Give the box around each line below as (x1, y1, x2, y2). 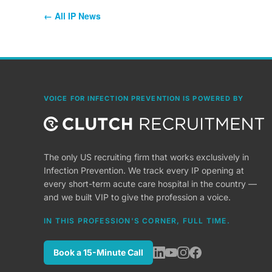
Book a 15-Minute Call (53, 247, 143, 257)
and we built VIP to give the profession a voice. (44, 192, 231, 202)
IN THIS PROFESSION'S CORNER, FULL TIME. (44, 216, 230, 225)
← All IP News (44, 10, 101, 22)
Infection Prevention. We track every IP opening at (44, 165, 244, 175)
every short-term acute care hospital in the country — (44, 178, 257, 189)
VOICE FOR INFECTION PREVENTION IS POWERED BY (44, 94, 244, 103)
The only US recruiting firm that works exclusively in (44, 152, 249, 162)
